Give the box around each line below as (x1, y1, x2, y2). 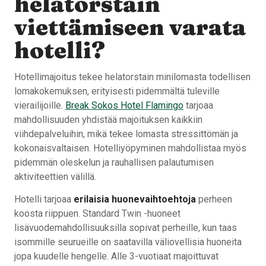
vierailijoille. (14, 99, 65, 111)
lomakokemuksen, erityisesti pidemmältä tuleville (14, 85, 220, 97)
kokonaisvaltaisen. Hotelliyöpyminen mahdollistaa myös (14, 142, 246, 154)
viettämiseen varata (14, 12, 246, 41)
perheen (196, 193, 232, 205)
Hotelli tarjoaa (14, 193, 74, 205)
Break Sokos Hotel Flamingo (65, 99, 183, 111)
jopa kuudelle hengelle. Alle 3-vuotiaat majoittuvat (14, 250, 218, 262)
